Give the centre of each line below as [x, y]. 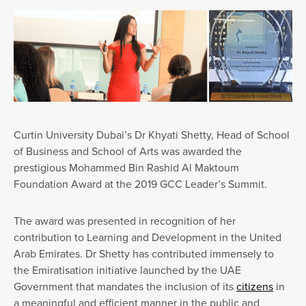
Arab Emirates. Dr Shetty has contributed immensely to [144, 253]
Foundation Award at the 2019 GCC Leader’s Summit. [141, 184]
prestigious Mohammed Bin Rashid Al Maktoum [127, 167]
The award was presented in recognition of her [125, 221]
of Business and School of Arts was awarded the [128, 151]
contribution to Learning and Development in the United [148, 237]
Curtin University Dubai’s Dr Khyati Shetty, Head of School [152, 135]
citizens [255, 286]
